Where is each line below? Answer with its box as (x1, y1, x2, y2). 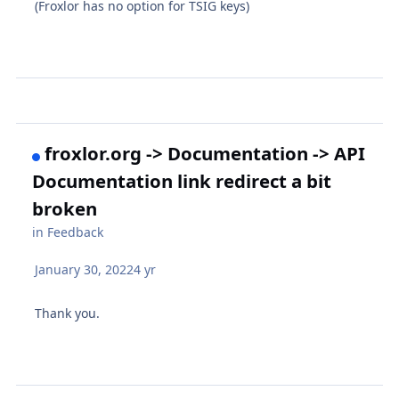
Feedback (47, 224, 104, 241)
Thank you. (35, 305, 101, 322)
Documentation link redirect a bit (32, 168, 332, 194)
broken (32, 196, 98, 222)
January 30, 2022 (35, 261, 134, 279)
